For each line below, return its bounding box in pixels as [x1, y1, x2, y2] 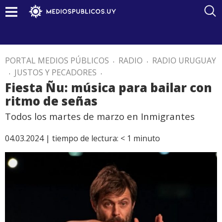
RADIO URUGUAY [152, 55, 216, 66]
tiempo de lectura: [52, 133, 118, 144]
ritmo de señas [5, 93, 98, 109]
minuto [133, 133, 160, 144]
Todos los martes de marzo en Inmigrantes [5, 110, 195, 122]
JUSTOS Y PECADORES [14, 67, 97, 78]
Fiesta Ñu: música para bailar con [5, 79, 212, 96]
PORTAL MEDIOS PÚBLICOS [5, 55, 109, 66]
